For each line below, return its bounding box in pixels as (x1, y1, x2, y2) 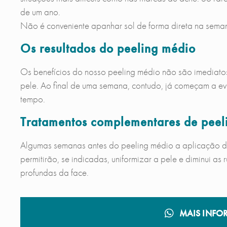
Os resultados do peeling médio (20, 40, 196, 57)
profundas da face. (20, 166, 89, 179)
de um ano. (20, 6, 60, 18)
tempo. (20, 93, 45, 105)
